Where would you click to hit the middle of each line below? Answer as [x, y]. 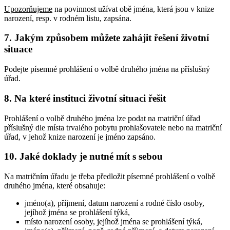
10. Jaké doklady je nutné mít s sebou [83, 157]
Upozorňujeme [28, 9]
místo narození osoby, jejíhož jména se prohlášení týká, [113, 221]
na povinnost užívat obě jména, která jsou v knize [133, 9]
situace [18, 49]
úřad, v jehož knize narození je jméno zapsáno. [80, 137]
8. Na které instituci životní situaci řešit [85, 98]
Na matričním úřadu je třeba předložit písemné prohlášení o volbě [110, 176]
